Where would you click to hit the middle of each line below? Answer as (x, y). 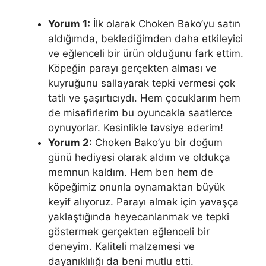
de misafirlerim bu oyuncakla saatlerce (140, 113)
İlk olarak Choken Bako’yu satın (165, 24)
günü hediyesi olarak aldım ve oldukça (139, 158)
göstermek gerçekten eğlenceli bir (129, 232)
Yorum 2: (70, 143)
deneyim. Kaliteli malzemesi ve (121, 247)
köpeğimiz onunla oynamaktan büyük (137, 187)
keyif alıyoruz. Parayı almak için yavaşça (143, 202)
